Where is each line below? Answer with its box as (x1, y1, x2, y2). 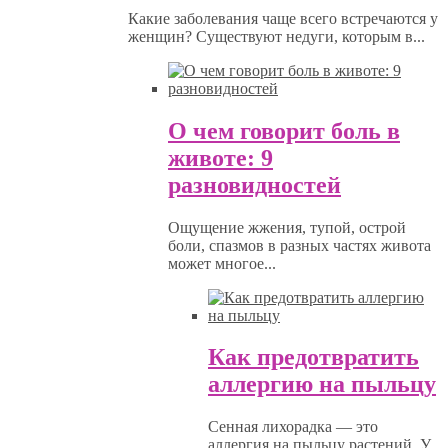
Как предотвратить (208, 344, 419, 371)
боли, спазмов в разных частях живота (168, 236, 431, 254)
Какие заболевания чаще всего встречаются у (128, 9, 438, 27)
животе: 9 (168, 144, 273, 171)
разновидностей (168, 171, 341, 198)
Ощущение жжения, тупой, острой (168, 218, 406, 236)
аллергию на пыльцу (208, 371, 436, 398)
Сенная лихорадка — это (208, 418, 378, 436)
